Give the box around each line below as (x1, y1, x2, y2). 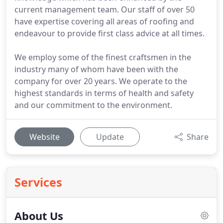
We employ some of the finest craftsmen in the (14, 52, 191, 63)
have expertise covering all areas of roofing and (14, 16, 194, 27)
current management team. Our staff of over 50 (14, 4, 195, 15)
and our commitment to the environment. (14, 100, 172, 111)
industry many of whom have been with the (14, 64, 178, 75)
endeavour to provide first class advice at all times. (14, 28, 205, 39)
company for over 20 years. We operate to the (14, 76, 187, 87)
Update (96, 131, 124, 142)
